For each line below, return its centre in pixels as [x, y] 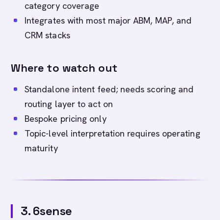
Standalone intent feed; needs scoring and [109, 89]
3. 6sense [46, 211]
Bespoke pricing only [66, 119]
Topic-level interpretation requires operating [112, 133]
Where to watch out [64, 68]
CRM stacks [47, 35]
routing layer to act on [69, 104]
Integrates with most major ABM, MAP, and [108, 20]
